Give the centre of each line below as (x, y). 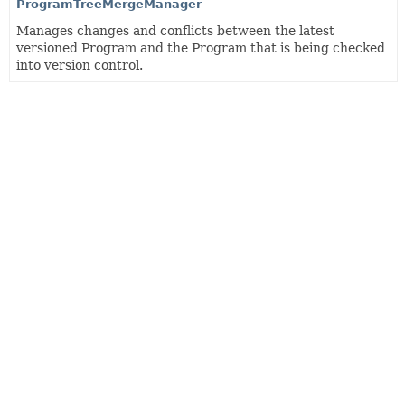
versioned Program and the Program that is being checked (201, 47)
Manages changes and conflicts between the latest (175, 30)
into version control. (80, 65)
